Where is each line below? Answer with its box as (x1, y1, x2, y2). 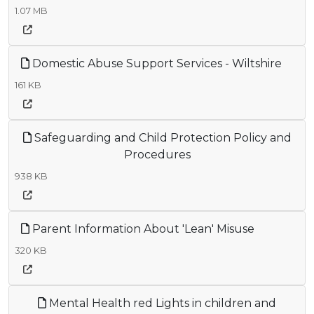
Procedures (123, 147, 191, 161)
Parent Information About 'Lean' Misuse (29, 221, 254, 235)
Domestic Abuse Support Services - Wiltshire (29, 56, 282, 70)
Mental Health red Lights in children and (46, 296, 276, 310)
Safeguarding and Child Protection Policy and (31, 130, 292, 144)
